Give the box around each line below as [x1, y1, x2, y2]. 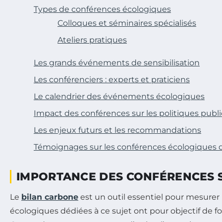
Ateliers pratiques [57, 35, 127, 45]
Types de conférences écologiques [34, 4, 171, 14]
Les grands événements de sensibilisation [34, 57, 200, 67]
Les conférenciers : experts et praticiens [34, 74, 190, 84]
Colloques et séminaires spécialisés [57, 18, 196, 28]
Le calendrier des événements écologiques [34, 91, 205, 101]
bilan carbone [21, 192, 78, 202]
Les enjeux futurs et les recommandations [34, 125, 201, 135]
